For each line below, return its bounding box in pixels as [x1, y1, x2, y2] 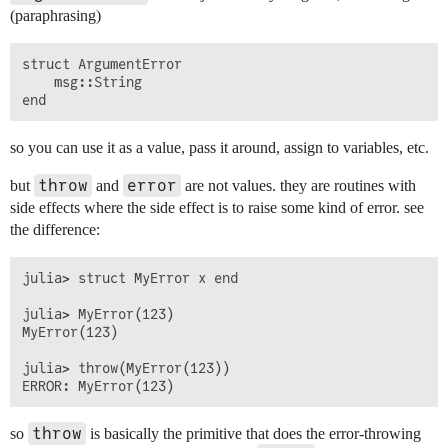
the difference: [10, 221, 100, 239]
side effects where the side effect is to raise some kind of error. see [10, 199, 424, 217]
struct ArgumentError [22, 56, 182, 73]
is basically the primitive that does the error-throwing [86, 425, 421, 443]
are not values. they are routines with [181, 177, 416, 195]
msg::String [22, 74, 142, 91]
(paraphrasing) [10, 7, 101, 25]
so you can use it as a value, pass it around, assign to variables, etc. [10, 139, 429, 157]
